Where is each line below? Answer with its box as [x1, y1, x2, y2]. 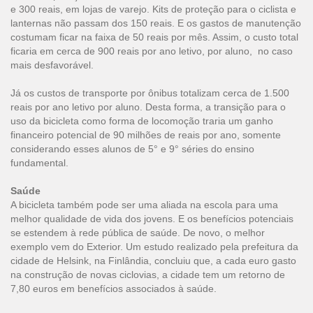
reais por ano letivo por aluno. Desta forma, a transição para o [10, 101, 286, 112]
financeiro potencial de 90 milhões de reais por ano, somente [10, 129, 281, 140]
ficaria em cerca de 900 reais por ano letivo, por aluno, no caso [10, 45, 293, 57]
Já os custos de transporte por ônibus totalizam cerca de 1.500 [10, 87, 289, 99]
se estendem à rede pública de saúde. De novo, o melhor [10, 227, 265, 238]
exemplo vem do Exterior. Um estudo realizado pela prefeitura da [10, 241, 298, 252]
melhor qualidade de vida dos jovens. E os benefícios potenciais [10, 213, 293, 224]
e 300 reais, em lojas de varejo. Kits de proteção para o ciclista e [10, 3, 296, 15]
